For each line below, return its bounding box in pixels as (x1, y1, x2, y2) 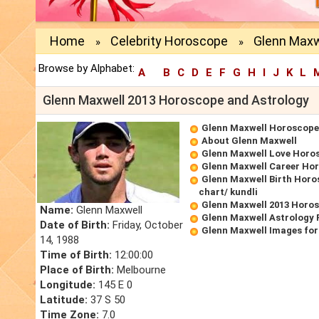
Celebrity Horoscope (110, 33, 228, 49)
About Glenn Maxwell (202, 135, 297, 147)
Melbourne (114, 263, 166, 277)
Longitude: (40, 278, 95, 292)
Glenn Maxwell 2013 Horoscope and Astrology (43, 93, 309, 108)
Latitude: (40, 293, 88, 307)
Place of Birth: (40, 263, 114, 277)
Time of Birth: (40, 249, 112, 262)
